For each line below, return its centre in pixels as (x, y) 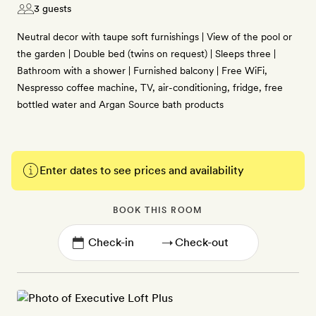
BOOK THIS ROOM (158, 210)
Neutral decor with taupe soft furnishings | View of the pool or (154, 37)
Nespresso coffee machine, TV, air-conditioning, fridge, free (150, 87)
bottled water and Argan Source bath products (120, 104)
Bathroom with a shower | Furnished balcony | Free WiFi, (142, 71)
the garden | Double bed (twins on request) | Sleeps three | (146, 54)
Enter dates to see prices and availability (142, 170)
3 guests (53, 8)
